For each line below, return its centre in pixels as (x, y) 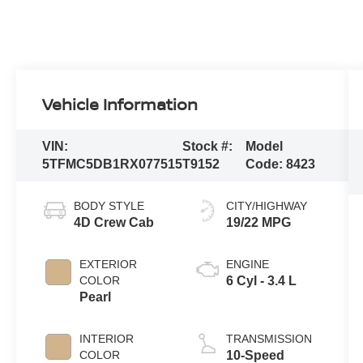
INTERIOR (107, 338)
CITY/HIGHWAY (266, 205)
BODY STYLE (109, 205)
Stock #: (208, 146)
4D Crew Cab (114, 222)
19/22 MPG (258, 222)
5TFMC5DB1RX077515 (113, 164)
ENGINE (247, 264)
